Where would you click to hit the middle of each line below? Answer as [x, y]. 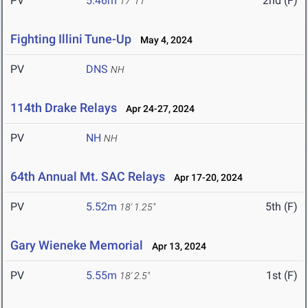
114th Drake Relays [64, 108]
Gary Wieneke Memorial [78, 245]
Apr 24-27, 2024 [157, 109]
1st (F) [282, 276]
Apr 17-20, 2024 [205, 178]
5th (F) [282, 207]
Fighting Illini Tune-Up [72, 39]
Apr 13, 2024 [176, 246]
